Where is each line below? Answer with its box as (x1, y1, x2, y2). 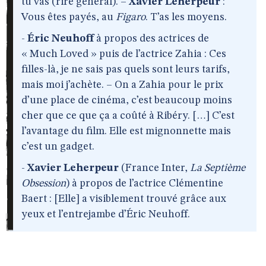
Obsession (21, 178, 66, 189)
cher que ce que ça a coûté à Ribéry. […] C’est (21, 110, 235, 121)
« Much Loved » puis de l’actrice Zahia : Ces (21, 49, 226, 59)
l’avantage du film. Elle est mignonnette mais (21, 126, 231, 137)
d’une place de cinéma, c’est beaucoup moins (21, 95, 232, 106)
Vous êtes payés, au (21, 12, 116, 23)
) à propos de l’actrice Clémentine (66, 178, 223, 189)
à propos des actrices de (94, 33, 209, 44)
